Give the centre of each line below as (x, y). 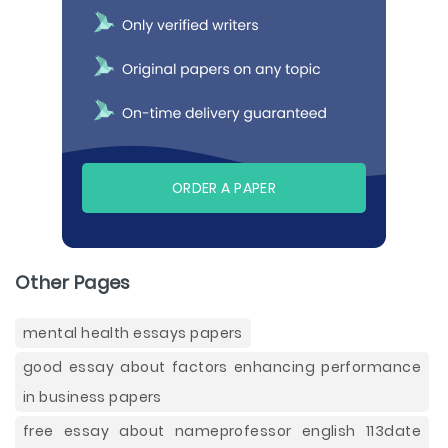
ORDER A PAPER (224, 188)
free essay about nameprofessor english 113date (222, 431)
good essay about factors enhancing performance (222, 367)
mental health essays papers (133, 333)
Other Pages (73, 282)
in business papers (92, 397)
